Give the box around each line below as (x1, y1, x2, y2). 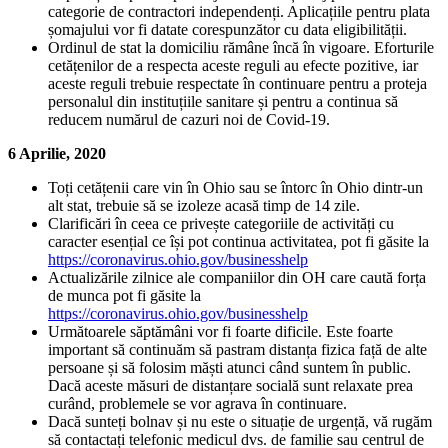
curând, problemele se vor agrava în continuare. (48, 395, 347, 413)
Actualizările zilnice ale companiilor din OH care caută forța (48, 269, 426, 287)
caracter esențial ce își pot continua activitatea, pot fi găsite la (48, 233, 429, 251)
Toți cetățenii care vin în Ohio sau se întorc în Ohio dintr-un (48, 179, 423, 197)
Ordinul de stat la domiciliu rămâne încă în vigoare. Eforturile (48, 39, 434, 57)
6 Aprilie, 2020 (8, 145, 106, 163)
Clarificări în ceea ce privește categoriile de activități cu (48, 215, 394, 233)
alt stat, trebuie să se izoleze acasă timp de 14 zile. (48, 197, 360, 215)
